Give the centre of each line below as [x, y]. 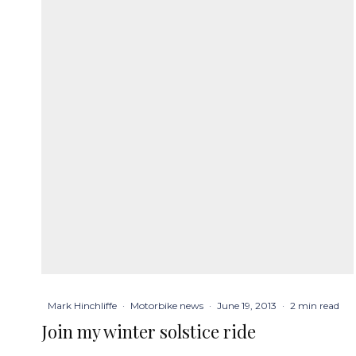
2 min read [315, 305]
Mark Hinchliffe [82, 305]
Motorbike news [167, 305]
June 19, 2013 [247, 305]
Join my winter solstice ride [149, 331]
